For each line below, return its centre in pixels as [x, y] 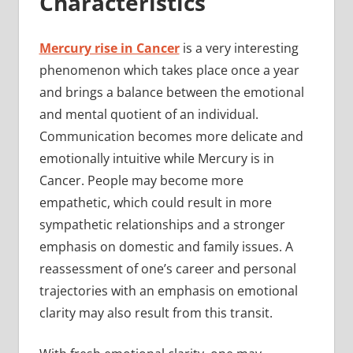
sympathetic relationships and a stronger [162, 225]
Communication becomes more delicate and [171, 137]
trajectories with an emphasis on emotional [168, 291]
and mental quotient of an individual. [149, 115]
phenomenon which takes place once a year [169, 71]
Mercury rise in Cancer [109, 48]
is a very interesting [239, 48]
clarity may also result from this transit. [157, 313]
